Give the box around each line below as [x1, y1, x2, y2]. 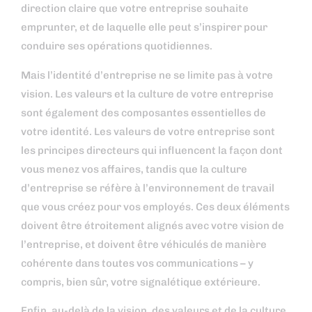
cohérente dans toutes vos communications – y [21, 256, 253, 270]
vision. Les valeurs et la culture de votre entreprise [21, 87, 274, 100]
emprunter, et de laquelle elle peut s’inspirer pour [21, 21, 267, 34]
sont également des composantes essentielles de [21, 106, 266, 119]
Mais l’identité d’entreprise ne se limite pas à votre [21, 68, 273, 81]
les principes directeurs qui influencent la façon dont [21, 143, 283, 157]
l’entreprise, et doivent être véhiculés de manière [21, 237, 267, 251]
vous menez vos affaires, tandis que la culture [21, 162, 247, 175]
